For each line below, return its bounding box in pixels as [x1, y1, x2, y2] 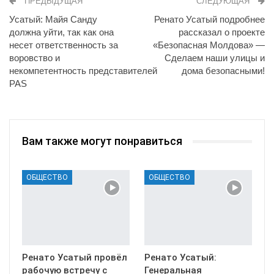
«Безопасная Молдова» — [153, 40, 265, 50]
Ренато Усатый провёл [22, 251, 127, 263]
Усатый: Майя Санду [9, 14, 97, 24]
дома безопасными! [182, 65, 265, 76]
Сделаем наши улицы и [165, 53, 265, 63]
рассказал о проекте [179, 27, 265, 37]
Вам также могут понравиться [22, 135, 182, 147]
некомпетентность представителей [9, 65, 157, 76]
